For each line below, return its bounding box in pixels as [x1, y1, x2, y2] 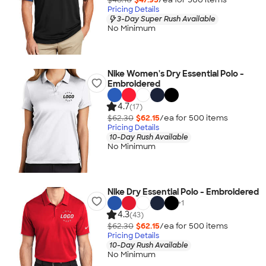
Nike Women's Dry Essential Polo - [107, 68, 244, 79]
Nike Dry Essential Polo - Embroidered [107, 186, 259, 197]
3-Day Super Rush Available [116, 14, 216, 24]
